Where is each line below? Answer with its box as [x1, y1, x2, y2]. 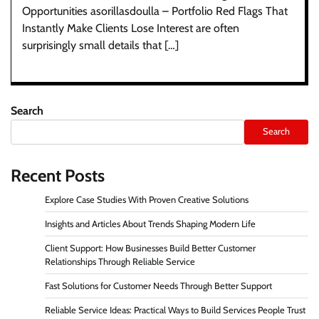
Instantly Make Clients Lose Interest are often [22, 21, 239, 35]
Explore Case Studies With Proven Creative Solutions [45, 194, 249, 205]
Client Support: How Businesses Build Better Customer [45, 242, 256, 253]
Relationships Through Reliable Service [45, 256, 195, 267]
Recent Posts [11, 164, 105, 186]
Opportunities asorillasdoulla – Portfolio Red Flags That [22, 4, 288, 18]
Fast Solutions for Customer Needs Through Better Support [45, 280, 272, 291]
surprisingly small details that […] [22, 38, 179, 52]
